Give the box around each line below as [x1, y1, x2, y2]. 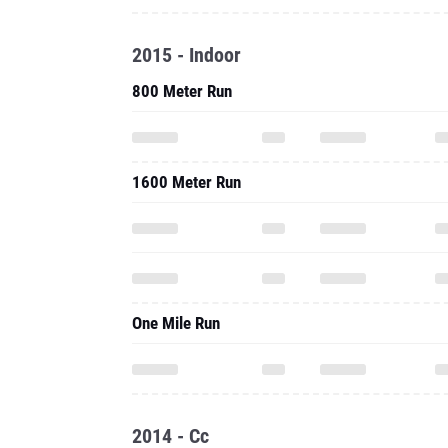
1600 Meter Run [132, 61, 241, 81]
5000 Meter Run [132, 351, 241, 371]
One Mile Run [132, 202, 220, 222]
